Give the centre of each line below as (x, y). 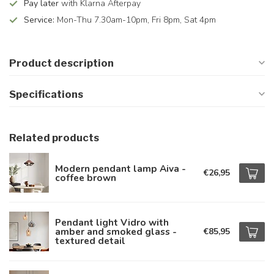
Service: (39, 20)
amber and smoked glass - (116, 231)
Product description (61, 63)
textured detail (90, 241)
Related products (54, 138)
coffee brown (86, 177)
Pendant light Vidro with (112, 222)
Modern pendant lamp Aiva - (120, 168)
